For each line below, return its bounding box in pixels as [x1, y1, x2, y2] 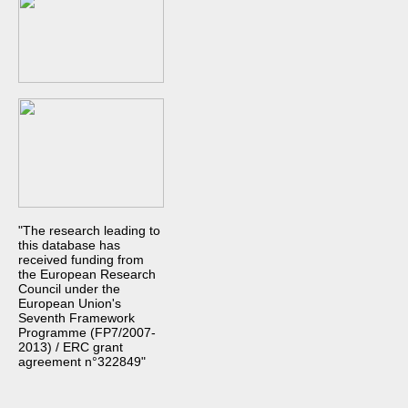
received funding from [18, 252, 144, 267]
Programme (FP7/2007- [18, 325, 156, 340]
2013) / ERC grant [18, 340, 123, 354]
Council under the [18, 281, 120, 296]
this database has [18, 238, 120, 252]
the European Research [18, 267, 156, 281]
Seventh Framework [18, 311, 135, 325]
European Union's [18, 296, 121, 311]
